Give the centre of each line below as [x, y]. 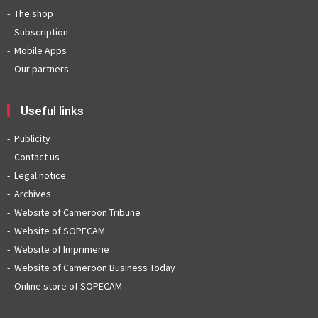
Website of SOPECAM [60, 231]
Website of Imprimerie [62, 250]
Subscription [41, 32]
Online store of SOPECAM [68, 286]
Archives [33, 194]
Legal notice [40, 176]
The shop [34, 14]
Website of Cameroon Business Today [95, 268]
